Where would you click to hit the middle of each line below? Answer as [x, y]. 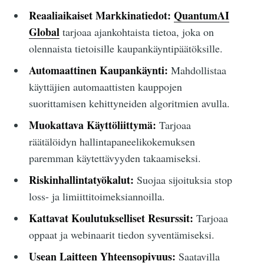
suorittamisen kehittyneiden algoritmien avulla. [129, 103]
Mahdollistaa [197, 70]
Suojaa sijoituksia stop [183, 180]
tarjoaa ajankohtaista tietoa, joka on [136, 32]
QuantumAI [201, 16]
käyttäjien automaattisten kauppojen [105, 87]
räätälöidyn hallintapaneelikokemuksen [112, 142]
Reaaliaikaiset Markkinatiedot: [100, 16]
